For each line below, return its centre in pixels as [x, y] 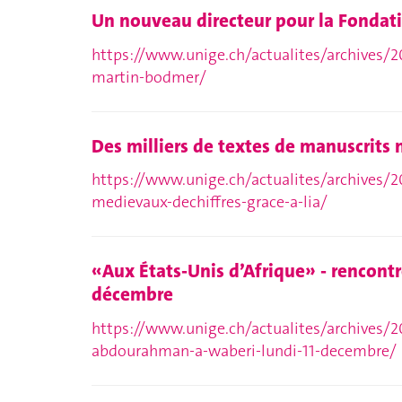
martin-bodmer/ [149, 77]
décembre [132, 294]
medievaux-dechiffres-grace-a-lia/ [210, 202]
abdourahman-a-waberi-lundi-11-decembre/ [244, 350]
